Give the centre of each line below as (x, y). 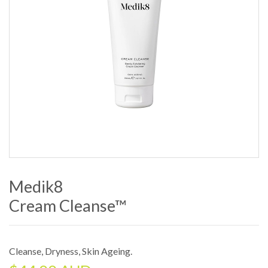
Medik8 (36, 186)
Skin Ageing (106, 251)
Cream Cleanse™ (68, 205)
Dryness (62, 251)
